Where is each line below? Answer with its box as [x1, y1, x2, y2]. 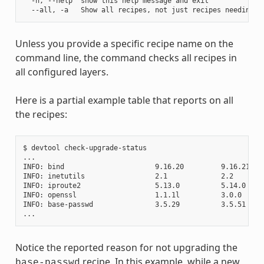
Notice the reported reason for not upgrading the [15, 240, 237, 254]
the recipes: [15, 107, 67, 121]
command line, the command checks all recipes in [15, 51, 237, 64]
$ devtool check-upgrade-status [22, 143, 147, 152]
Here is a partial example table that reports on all [15, 93, 233, 107]
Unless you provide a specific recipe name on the [15, 37, 233, 50]
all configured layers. [15, 65, 108, 78]
